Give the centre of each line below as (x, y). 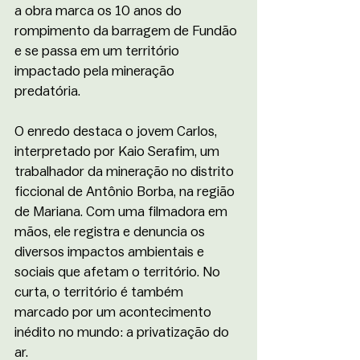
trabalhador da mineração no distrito (126, 172)
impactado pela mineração (96, 71)
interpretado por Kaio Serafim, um (119, 151)
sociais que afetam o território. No (119, 272)
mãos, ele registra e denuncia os (111, 232)
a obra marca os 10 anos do (100, 11)
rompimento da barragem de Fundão (127, 31)
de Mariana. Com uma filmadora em (123, 212)
